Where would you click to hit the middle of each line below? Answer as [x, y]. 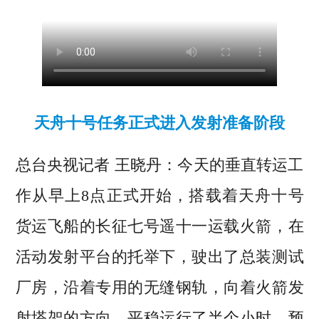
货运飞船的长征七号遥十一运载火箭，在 [159, 226]
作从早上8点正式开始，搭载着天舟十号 [159, 196]
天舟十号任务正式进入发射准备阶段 [159, 123]
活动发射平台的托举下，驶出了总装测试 [159, 257]
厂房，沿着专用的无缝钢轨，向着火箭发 [159, 288]
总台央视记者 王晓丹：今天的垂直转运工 [159, 165]
